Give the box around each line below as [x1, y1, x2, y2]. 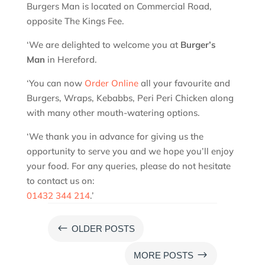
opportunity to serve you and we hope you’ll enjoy [26, 145, 234, 157]
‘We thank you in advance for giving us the [26, 130, 203, 142]
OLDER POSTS [71, 223, 135, 234]
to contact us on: [26, 174, 95, 186]
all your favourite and [138, 77, 230, 89]
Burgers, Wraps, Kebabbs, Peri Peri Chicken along [26, 92, 234, 104]
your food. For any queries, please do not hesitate [26, 160, 231, 172]
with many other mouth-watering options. [26, 106, 200, 118]
